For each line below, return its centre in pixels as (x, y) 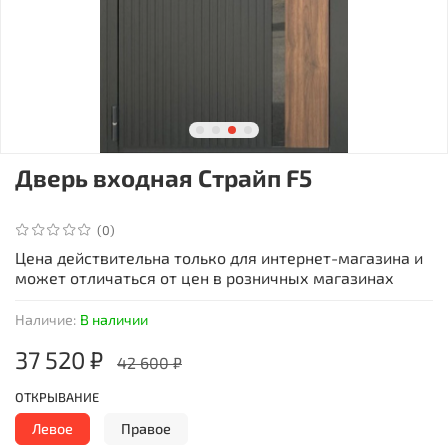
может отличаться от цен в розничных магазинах (204, 277)
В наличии (114, 319)
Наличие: (45, 319)
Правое (146, 428)
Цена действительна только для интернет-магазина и (219, 257)
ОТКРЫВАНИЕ (57, 396)
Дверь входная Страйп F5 (163, 177)
